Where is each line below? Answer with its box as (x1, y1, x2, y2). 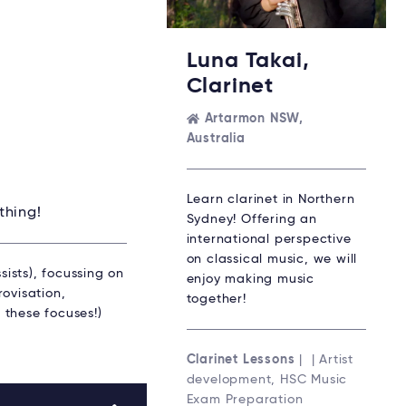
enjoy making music (186, 272, 314, 285)
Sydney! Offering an (186, 212, 317, 226)
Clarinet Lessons (186, 353, 295, 366)
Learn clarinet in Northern (186, 192, 355, 206)
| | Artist (295, 353, 354, 366)
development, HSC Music (186, 372, 348, 386)
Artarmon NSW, (204, 111, 304, 125)
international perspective (186, 232, 352, 246)
